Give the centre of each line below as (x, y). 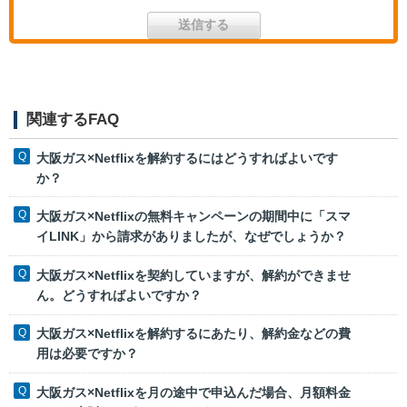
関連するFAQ (73, 119)
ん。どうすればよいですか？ (119, 295)
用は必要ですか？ (87, 354)
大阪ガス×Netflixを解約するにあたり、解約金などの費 (194, 334)
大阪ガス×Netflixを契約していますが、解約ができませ (194, 275)
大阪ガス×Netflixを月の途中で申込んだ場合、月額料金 (194, 393)
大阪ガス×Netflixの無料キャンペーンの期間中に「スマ (194, 217)
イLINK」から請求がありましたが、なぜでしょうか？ (191, 237)
